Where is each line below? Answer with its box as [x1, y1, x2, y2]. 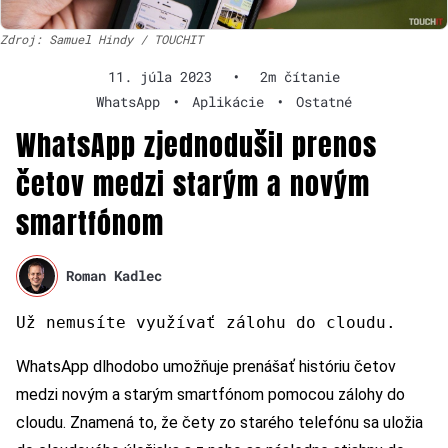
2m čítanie [260, 66, 340, 86]
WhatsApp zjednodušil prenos [16, 123, 377, 166]
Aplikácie [192, 91, 264, 111]
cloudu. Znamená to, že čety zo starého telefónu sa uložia [16, 412, 423, 432]
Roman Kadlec [66, 266, 163, 286]
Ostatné [296, 91, 352, 111]
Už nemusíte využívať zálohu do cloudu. [16, 312, 396, 332]
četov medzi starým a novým [16, 162, 370, 205]
